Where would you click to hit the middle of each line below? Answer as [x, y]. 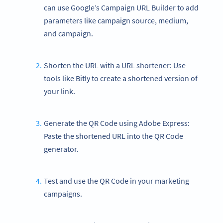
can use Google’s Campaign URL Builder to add [121, 7]
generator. [61, 149]
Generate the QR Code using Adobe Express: [116, 123]
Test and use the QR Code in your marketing [116, 180]
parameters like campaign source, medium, [116, 20]
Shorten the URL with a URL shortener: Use [114, 65]
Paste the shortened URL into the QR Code [113, 136]
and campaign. [68, 33]
